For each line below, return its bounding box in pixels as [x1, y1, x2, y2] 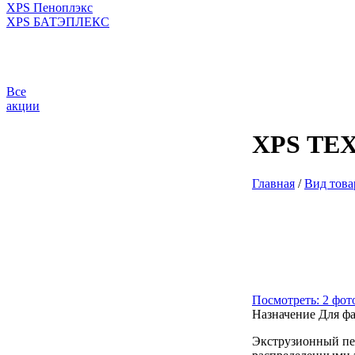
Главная [252, 176, 295, 190]
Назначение [252, 307, 315, 321]
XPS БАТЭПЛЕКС [6, 15, 109, 29]
